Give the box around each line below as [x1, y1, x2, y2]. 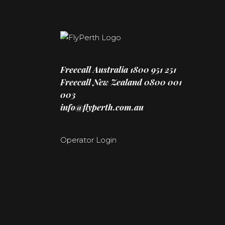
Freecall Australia [60, 64, 128, 75]
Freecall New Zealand [60, 76, 144, 87]
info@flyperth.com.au [60, 101, 144, 113]
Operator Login [60, 135, 117, 145]
